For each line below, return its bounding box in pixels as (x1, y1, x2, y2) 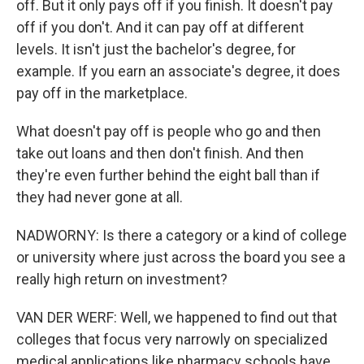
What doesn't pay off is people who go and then (16, 123, 321, 140)
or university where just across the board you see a (16, 249, 345, 266)
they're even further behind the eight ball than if (16, 167, 320, 184)
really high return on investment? (16, 271, 227, 288)
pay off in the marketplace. (16, 84, 188, 102)
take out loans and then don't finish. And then (16, 145, 304, 162)
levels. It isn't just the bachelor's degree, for (16, 41, 296, 58)
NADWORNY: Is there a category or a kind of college (16, 227, 347, 244)
